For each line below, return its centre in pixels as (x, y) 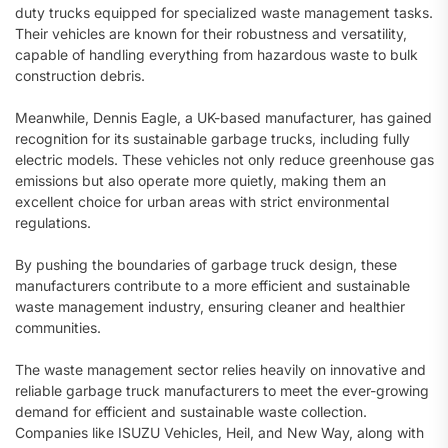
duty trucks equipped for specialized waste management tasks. (224, 12)
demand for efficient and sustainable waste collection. (191, 411)
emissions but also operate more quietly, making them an (200, 180)
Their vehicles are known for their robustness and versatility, (211, 33)
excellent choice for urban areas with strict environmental (202, 201)
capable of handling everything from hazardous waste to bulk (216, 54)
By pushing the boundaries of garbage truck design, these (206, 264)
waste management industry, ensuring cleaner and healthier (210, 306)
